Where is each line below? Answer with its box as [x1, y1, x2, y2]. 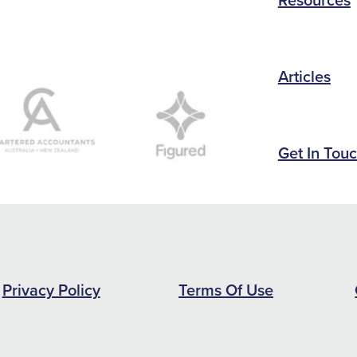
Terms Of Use [178, 277, 273, 301]
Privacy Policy [2, 277, 100, 301]
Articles [277, 64, 331, 88]
